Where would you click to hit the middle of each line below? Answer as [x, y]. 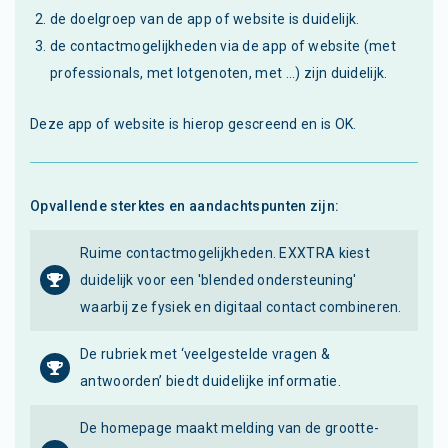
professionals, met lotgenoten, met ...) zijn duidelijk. [219, 72]
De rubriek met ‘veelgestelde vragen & [205, 353]
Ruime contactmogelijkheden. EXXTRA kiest [225, 252]
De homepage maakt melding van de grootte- [230, 427]
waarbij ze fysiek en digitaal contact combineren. [241, 306]
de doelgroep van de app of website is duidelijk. [205, 18]
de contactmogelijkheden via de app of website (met [223, 45]
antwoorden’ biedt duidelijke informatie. [211, 380]
